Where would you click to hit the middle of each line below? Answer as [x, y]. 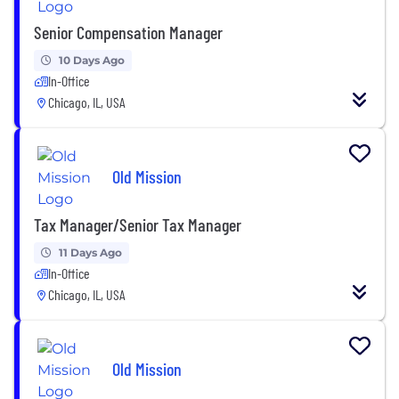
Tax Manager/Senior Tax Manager [138, 224]
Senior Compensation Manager [128, 32]
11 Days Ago [90, 252]
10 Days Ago [92, 60]
